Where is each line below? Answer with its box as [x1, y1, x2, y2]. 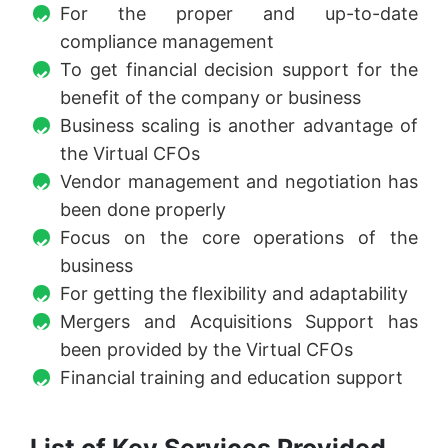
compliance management [60, 30, 274, 52]
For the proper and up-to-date [60, 2, 418, 24]
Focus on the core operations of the [60, 226, 418, 248]
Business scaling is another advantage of [60, 114, 418, 136]
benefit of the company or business [60, 86, 361, 108]
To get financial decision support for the [60, 58, 418, 80]
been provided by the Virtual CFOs [60, 338, 353, 360]
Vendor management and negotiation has [60, 170, 418, 192]
